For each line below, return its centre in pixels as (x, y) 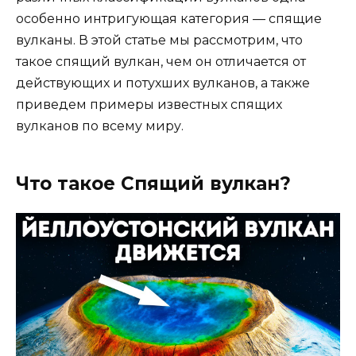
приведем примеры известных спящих (149, 105)
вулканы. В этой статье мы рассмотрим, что (159, 41)
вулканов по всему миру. (100, 126)
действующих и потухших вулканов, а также (163, 83)
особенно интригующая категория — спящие (169, 19)
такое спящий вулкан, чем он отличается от (161, 62)
